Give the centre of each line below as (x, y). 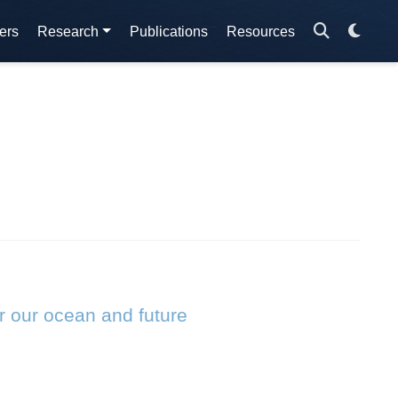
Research (68, 31)
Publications (169, 31)
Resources (261, 31)
